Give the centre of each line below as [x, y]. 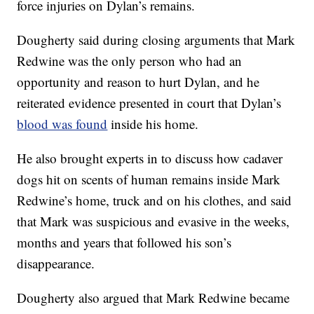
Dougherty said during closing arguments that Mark [156, 40]
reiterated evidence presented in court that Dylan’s [149, 103]
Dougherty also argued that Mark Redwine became [153, 298]
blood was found [62, 124]
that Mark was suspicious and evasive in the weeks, [153, 221]
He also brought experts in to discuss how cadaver [150, 158]
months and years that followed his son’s [124, 243]
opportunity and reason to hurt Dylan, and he [138, 82]
